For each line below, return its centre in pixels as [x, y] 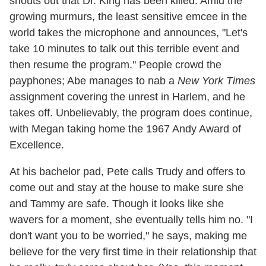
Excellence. [37, 145]
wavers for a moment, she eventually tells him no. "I [131, 219]
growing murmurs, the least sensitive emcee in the [128, 16]
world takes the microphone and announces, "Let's [129, 32]
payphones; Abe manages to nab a [94, 80]
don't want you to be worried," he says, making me [128, 235]
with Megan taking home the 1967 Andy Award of [125, 129]
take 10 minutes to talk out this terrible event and [124, 48]
